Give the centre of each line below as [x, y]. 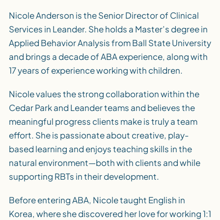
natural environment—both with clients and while [104, 162]
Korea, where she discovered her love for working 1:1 [110, 213]
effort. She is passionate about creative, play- [98, 135]
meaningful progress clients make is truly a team [103, 121]
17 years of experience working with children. [96, 70]
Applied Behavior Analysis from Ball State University [110, 42]
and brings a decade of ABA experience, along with [108, 56]
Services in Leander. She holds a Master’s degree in [108, 29]
